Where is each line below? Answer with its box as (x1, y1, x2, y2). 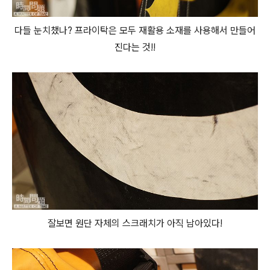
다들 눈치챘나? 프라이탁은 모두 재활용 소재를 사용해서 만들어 (14, 24, 256, 36)
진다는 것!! (115, 41, 155, 53)
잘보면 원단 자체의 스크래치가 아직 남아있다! (48, 218, 222, 230)
